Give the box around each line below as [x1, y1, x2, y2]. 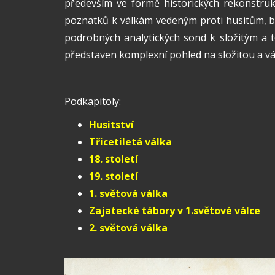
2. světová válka [89, 221, 168, 234]
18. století [89, 152, 138, 166]
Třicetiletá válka [89, 135, 172, 149]
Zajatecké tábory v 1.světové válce [89, 204, 260, 217]
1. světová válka [89, 187, 168, 200]
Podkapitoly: [64, 95, 121, 108]
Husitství [89, 118, 134, 131]
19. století [89, 169, 138, 183]
